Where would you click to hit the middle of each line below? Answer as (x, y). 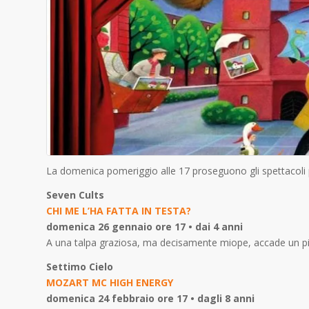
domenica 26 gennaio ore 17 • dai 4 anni (144, 226)
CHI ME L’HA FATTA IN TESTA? (119, 210)
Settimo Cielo (80, 266)
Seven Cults (75, 195)
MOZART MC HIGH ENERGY (110, 282)
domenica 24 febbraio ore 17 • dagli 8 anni (150, 298)
